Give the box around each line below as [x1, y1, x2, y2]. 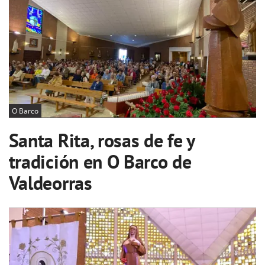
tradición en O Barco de [8, 148, 192, 174]
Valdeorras [8, 170, 92, 195]
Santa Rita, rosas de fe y [8, 127, 195, 153]
